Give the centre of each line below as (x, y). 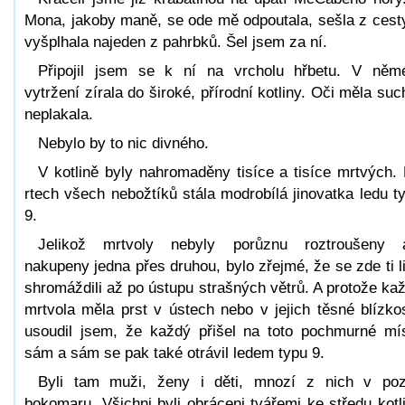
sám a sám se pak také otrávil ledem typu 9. (174, 353)
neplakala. (59, 114)
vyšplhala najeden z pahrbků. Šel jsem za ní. (176, 42)
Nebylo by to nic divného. (123, 143)
